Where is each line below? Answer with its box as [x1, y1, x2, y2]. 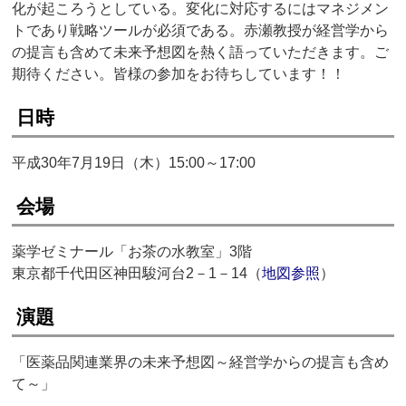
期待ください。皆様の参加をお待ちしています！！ [12, 66, 346, 82]
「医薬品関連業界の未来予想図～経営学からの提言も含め [12, 354, 390, 371]
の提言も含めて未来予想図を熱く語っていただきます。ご [12, 44, 390, 61]
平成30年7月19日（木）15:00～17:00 [12, 155, 256, 171]
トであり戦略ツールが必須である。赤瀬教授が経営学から [12, 23, 390, 39]
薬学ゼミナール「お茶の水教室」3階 [12, 244, 253, 260]
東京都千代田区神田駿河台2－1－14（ [12, 266, 263, 282]
